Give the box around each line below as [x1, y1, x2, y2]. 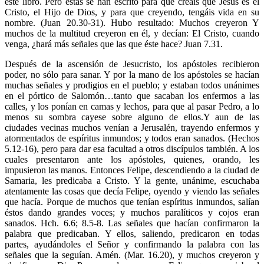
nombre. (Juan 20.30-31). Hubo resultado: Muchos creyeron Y [5, 17, 259, 28]
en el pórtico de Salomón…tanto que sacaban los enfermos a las [5, 90, 259, 101]
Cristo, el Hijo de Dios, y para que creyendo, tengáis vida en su [5, 6, 259, 17]
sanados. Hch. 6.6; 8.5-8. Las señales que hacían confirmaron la [5, 217, 259, 228]
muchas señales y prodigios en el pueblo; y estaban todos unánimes [5, 80, 259, 90]
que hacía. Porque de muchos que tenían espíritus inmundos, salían [5, 196, 259, 207]
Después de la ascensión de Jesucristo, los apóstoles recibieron [5, 58, 259, 69]
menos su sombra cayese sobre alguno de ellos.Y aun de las [5, 111, 259, 122]
